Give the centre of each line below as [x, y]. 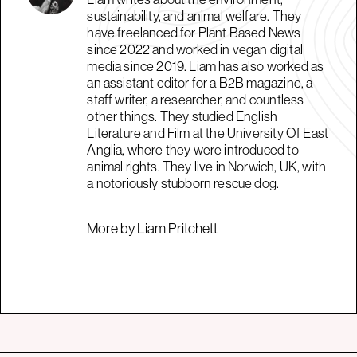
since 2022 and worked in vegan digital [195, 49]
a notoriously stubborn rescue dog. [183, 183]
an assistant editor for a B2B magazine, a [200, 82]
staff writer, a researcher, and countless [196, 99]
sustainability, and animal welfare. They [194, 16]
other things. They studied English [182, 116]
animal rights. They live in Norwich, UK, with [207, 166]
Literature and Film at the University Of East [208, 133]
